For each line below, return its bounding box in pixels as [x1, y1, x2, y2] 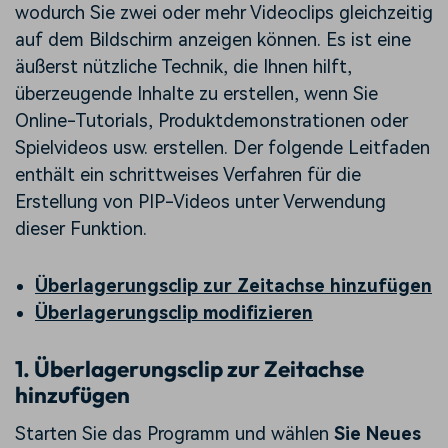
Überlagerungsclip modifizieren [35, 302, 313, 324]
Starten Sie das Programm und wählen [15, 422, 334, 444]
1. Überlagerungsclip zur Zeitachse [15, 355, 364, 384]
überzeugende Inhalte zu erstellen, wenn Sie [15, 83, 378, 105]
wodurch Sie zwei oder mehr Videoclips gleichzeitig [15, 2, 433, 24]
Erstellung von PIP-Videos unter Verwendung [15, 191, 386, 213]
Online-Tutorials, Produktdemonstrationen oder [15, 110, 408, 132]
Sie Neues [334, 422, 421, 444]
